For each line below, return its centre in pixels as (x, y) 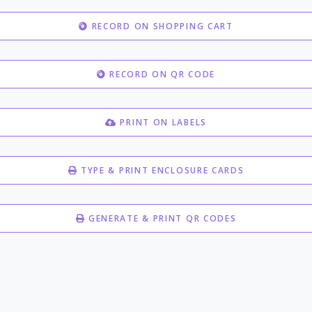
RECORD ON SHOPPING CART (161, 26)
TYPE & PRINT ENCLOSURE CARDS (161, 170)
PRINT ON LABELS (162, 122)
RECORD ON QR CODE (161, 74)
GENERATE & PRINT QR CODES (162, 218)
